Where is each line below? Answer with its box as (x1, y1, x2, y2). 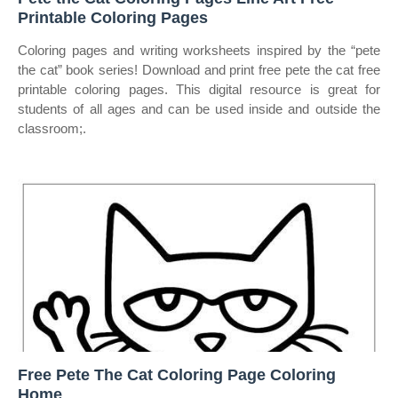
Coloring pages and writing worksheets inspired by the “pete (18, 43, 380, 58)
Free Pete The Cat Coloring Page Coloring (18, 366, 336, 384)
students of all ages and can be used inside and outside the (18, 101, 380, 116)
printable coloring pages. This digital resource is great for (18, 82, 380, 97)
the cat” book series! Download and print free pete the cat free (18, 62, 380, 77)
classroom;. (18, 121, 86, 136)
